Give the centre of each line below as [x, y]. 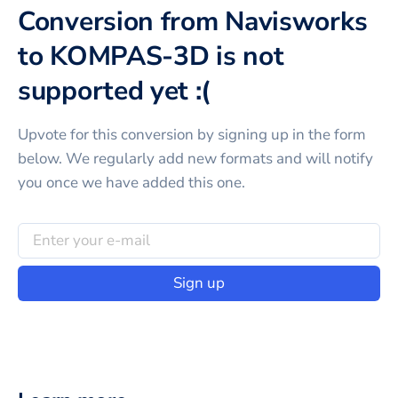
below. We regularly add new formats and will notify [195, 158]
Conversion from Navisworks [193, 21]
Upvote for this [69, 134]
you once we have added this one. [131, 182]
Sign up [199, 283]
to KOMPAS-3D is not [151, 56]
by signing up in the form [280, 134]
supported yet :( [115, 91]
